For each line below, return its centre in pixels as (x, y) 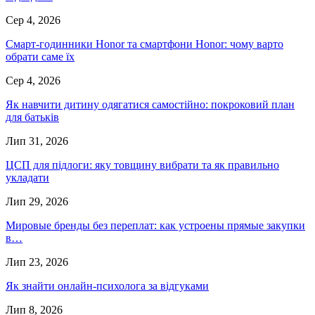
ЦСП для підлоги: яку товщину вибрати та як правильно (142, 165)
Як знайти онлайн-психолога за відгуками (107, 285)
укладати (27, 177)
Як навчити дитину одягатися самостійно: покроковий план (150, 104)
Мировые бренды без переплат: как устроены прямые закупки (155, 225)
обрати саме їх (40, 56)
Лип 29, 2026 (37, 201)
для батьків (32, 117)
